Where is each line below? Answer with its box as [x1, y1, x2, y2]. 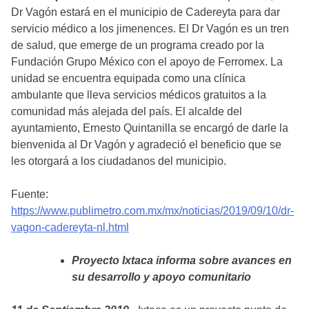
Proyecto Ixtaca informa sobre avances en [72, 255, 292, 267]
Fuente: [11, 188, 48, 201]
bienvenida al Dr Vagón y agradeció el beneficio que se [11, 139, 281, 151]
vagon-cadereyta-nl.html [11, 221, 129, 234]
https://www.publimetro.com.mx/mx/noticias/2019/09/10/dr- [11, 205, 294, 217]
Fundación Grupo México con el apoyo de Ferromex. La [11, 56, 283, 68]
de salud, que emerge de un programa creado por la [11, 39, 264, 52]
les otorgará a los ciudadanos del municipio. [11, 155, 226, 168]
